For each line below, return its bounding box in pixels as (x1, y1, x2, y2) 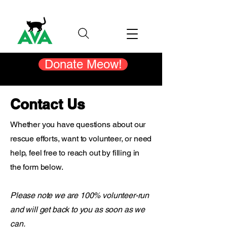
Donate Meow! (44, 57, 122, 71)
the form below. (10, 162, 65, 172)
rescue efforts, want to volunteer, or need (10, 134, 152, 143)
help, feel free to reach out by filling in (10, 148, 140, 158)
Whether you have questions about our (10, 120, 146, 129)
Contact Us (10, 96, 85, 112)
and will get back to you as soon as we (10, 205, 145, 214)
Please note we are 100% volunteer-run (10, 191, 149, 200)
